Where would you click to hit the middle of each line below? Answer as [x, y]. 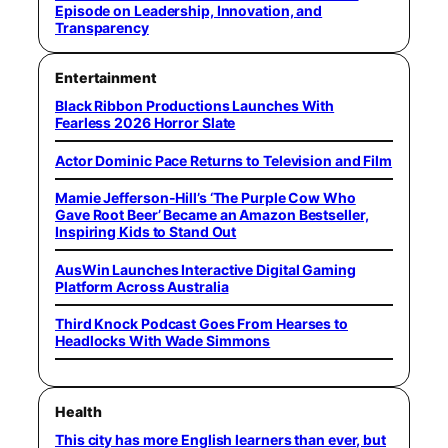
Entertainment [106, 78]
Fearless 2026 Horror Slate [145, 123]
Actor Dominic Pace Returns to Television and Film [224, 160]
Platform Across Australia [142, 286]
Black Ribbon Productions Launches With [195, 106]
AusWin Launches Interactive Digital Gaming [205, 269]
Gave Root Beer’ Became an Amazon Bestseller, [212, 215]
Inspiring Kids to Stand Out [146, 232]
